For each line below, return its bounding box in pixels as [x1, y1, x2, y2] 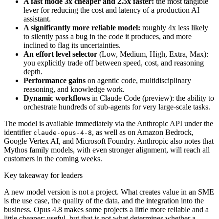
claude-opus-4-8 [33, 129, 92, 136]
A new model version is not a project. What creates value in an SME [4, 187, 214, 196]
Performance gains [23, 76, 86, 85]
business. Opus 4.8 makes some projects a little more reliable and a [4, 205, 209, 214]
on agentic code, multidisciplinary [86, 76, 191, 85]
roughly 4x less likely [140, 23, 208, 32]
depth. [23, 67, 43, 76]
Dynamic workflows [23, 93, 90, 102]
